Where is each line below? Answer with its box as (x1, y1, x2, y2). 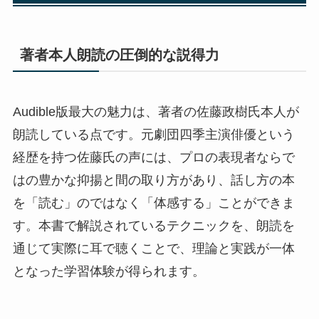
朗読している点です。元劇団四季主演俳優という (12, 127, 295, 142)
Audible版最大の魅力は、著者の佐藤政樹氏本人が (12, 104, 299, 119)
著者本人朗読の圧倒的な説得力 (19, 47, 219, 63)
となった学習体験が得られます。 (12, 263, 205, 278)
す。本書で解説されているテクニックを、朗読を (12, 218, 295, 233)
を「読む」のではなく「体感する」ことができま (12, 195, 295, 210)
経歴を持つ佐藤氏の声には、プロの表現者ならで (12, 150, 295, 164)
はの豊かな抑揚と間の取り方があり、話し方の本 (12, 172, 295, 187)
